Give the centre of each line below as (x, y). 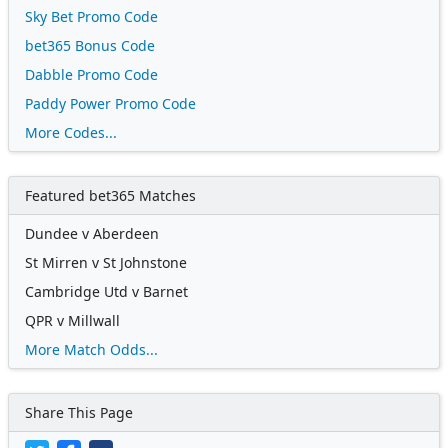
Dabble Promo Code (91, 74)
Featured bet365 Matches (110, 195)
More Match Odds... (91, 349)
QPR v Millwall (72, 320)
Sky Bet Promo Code (91, 16)
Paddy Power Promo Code (110, 103)
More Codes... (71, 132)
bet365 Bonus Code (90, 45)
